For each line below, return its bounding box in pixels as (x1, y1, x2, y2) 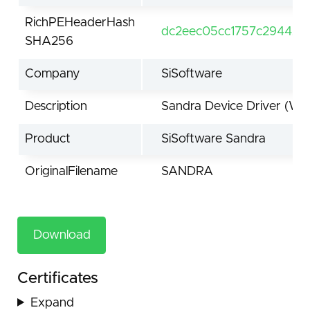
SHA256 (25, 35, 73, 48)
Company (25, 67, 80, 80)
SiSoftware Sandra (161, 132, 266, 145)
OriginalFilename (25, 165, 118, 178)
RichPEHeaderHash (25, 16, 135, 29)
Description (25, 100, 87, 113)
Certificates (17, 271, 98, 287)
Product (25, 132, 71, 145)
